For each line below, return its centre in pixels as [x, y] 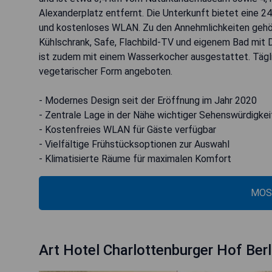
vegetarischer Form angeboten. [106, 71]
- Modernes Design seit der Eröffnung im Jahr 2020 [148, 100]
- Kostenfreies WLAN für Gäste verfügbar [127, 129]
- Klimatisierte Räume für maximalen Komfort [135, 158]
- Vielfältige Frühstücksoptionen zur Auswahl [134, 144]
